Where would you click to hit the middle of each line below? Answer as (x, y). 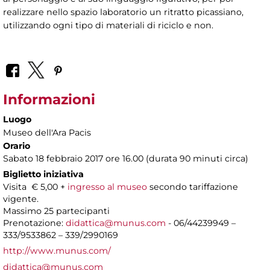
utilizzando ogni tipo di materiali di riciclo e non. (108, 26)
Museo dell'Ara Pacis (47, 132)
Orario (17, 146)
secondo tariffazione (193, 187)
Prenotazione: (34, 223)
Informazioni (49, 99)
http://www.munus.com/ (57, 250)
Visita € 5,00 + (35, 187)
